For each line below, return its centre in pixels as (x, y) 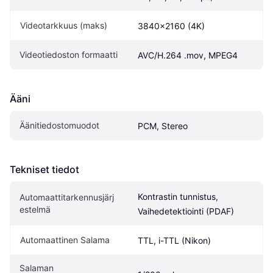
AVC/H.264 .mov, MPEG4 (188, 55)
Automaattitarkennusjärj (67, 197)
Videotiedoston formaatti (69, 55)
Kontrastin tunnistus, (178, 197)
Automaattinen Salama (65, 240)
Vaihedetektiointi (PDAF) (186, 211)
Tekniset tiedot (44, 170)
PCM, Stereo (163, 126)
